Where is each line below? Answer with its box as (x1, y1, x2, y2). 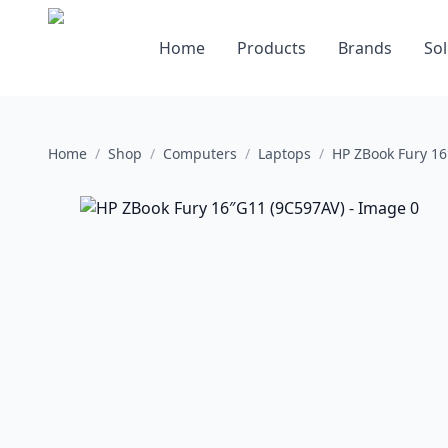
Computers (163, 144, 237, 163)
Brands (337, 37, 392, 59)
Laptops (258, 144, 311, 163)
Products (236, 37, 306, 59)
